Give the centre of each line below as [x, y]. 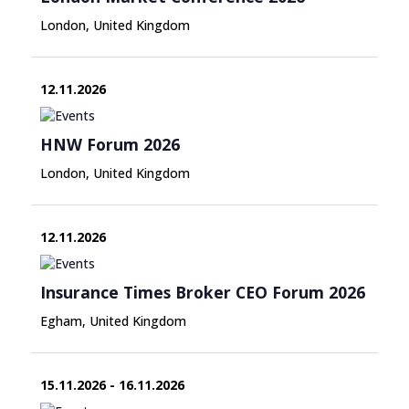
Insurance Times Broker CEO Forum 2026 [202, 292]
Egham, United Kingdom [113, 320]
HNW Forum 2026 [110, 144]
